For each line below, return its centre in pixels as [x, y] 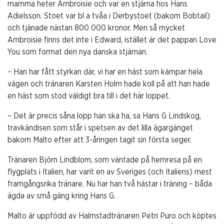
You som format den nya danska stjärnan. [77, 52]
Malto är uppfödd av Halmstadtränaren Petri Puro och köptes [112, 216]
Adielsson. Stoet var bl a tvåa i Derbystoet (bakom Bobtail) [109, 16]
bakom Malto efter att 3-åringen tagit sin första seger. [99, 140]
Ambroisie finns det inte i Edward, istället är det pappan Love [112, 40]
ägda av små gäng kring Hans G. [61, 196]
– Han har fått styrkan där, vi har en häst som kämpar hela [105, 72]
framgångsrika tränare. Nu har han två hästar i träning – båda [110, 184]
